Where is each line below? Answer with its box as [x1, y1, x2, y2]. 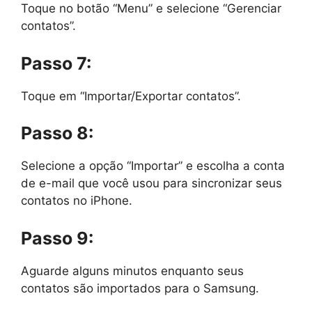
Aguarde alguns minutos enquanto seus [21, 263, 244, 278]
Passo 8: [21, 123, 93, 143]
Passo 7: [21, 52, 91, 74]
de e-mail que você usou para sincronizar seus [21, 176, 282, 190]
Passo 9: [21, 227, 93, 249]
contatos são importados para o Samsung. [21, 281, 259, 295]
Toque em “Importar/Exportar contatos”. [21, 88, 241, 103]
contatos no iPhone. [21, 194, 132, 208]
